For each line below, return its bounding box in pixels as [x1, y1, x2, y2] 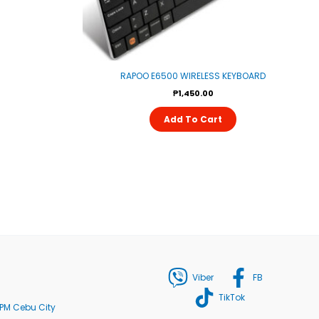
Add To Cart [164, 113, 222, 126]
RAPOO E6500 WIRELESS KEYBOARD [120, 69, 266, 82]
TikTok [219, 291, 246, 304]
